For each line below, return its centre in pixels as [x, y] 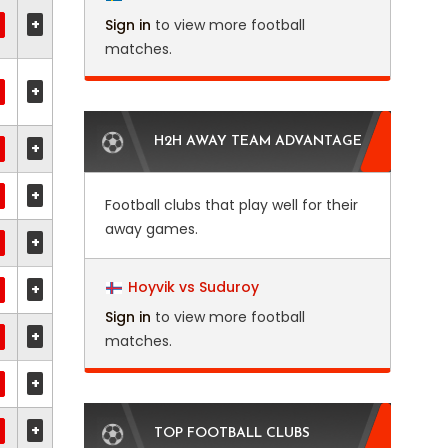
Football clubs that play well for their [231, 205]
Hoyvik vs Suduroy [193, 287]
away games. [151, 229]
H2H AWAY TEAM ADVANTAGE [257, 141]
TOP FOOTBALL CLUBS [231, 433]
